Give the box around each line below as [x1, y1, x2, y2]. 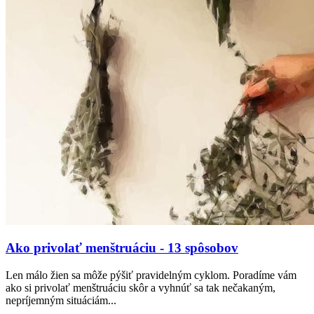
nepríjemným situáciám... [6, 294, 116, 307]
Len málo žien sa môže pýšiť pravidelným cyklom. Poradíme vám [6, 269, 296, 282]
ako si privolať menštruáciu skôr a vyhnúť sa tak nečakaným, [6, 282, 275, 294]
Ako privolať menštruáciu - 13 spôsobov [6, 240, 238, 256]
